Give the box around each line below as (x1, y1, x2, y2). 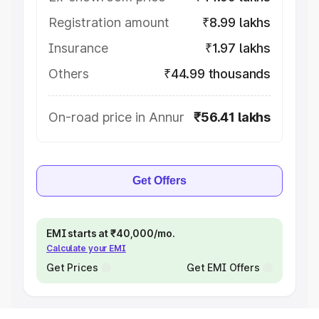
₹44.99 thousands (163, 66, 271, 81)
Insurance (48, 41, 108, 56)
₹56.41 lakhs (194, 110, 271, 125)
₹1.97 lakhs (204, 41, 271, 56)
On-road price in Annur (48, 110, 184, 125)
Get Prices (46, 261, 98, 273)
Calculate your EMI (46, 243, 126, 253)
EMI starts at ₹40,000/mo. (46, 227, 175, 239)
